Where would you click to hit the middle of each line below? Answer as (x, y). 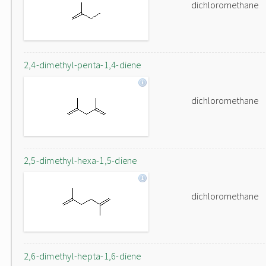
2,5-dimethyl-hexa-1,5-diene (80, 160)
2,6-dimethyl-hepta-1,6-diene (83, 256)
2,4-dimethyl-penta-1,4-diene (83, 65)
